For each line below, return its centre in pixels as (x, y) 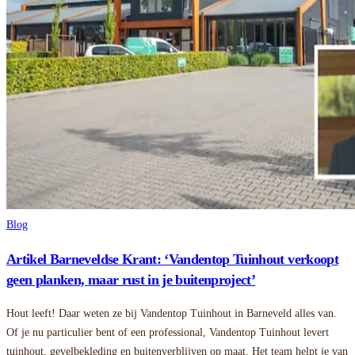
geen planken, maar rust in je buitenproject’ (131, 279)
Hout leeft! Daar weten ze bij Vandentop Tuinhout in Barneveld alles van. (172, 313)
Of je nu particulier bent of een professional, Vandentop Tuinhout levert (168, 332)
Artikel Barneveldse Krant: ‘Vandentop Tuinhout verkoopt (172, 259)
